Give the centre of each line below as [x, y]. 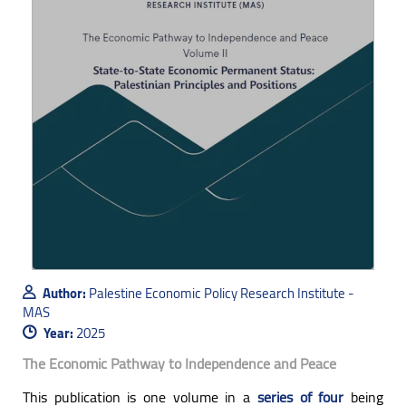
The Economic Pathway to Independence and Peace [179, 363]
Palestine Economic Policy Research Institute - [222, 293]
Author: [64, 293]
